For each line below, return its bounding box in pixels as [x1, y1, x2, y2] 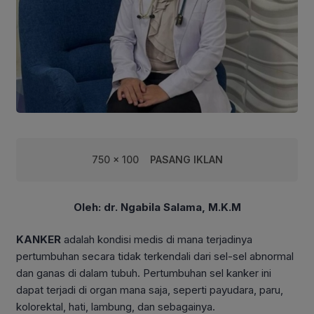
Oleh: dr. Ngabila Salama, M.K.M [73, 200, 241, 214]
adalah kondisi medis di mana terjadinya [61, 233, 252, 247]
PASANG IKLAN [149, 153, 223, 165]
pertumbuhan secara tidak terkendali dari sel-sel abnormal [16, 250, 294, 264]
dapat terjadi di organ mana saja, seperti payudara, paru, [16, 283, 283, 297]
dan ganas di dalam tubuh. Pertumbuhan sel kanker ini [16, 266, 271, 280]
